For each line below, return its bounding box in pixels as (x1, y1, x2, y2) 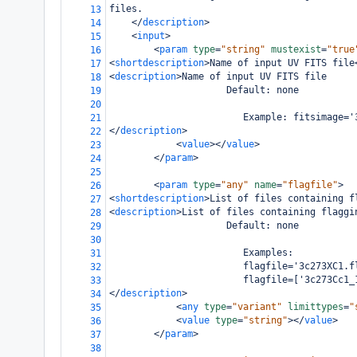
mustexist (271, 44, 321, 55)
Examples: (109, 247, 293, 258)
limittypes (288, 301, 343, 312)
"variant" (232, 301, 282, 312)
